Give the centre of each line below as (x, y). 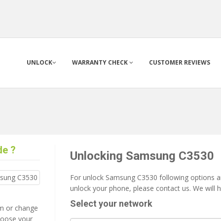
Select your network (111, 203)
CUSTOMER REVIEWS (180, 62)
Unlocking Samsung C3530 (142, 156)
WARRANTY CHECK (101, 62)
